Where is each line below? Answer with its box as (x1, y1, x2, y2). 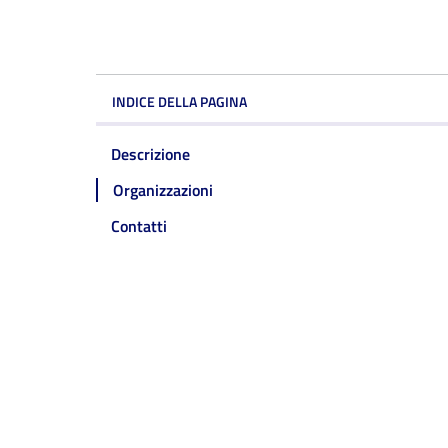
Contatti (111, 214, 167, 238)
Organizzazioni (113, 178, 213, 202)
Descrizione (111, 142, 190, 166)
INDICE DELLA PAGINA (112, 91, 247, 112)
